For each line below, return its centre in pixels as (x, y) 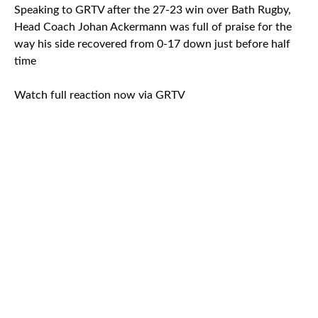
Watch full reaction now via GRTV (100, 95)
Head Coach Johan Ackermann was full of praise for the (153, 27)
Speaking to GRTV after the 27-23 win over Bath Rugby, (153, 10)
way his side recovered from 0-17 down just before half (152, 44)
